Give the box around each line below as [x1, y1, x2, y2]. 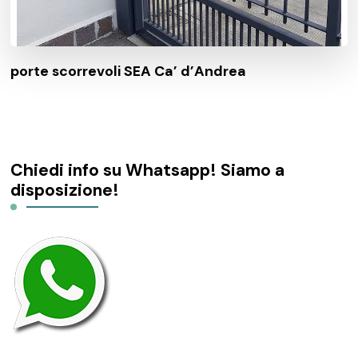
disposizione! [10, 178, 120, 201]
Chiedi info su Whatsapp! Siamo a [10, 158, 285, 181]
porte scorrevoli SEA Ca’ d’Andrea [10, 61, 247, 81]
